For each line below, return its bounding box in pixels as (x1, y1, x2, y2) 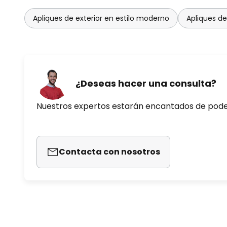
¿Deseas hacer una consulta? (75, 77, 216, 90)
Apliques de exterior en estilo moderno (33, 13, 169, 23)
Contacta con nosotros (59, 146, 160, 158)
